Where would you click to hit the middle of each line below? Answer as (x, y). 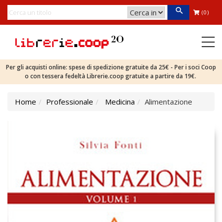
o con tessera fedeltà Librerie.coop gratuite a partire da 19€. (111, 76)
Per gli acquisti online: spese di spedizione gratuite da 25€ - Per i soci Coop (111, 67)
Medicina (120, 102)
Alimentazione (168, 102)
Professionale (70, 102)
